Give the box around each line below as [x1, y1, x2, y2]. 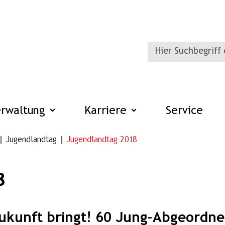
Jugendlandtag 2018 [67, 136, 137, 144]
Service [166, 105, 203, 117]
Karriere [84, 105, 130, 117]
